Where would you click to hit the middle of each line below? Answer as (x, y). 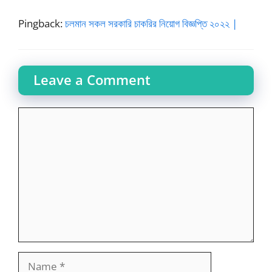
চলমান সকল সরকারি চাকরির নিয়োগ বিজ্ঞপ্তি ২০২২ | (151, 24)
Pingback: (42, 24)
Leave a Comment (92, 79)
